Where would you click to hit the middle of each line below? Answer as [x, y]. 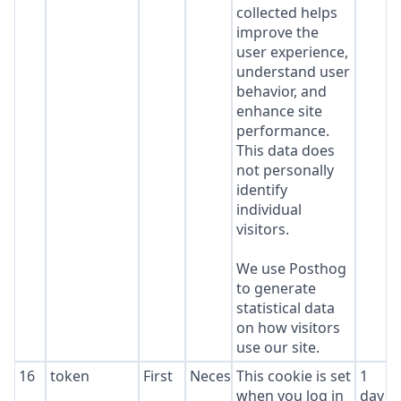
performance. [282, 131]
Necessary [224, 376]
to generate [276, 288]
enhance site [279, 111]
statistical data [285, 308]
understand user [293, 72]
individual [269, 209]
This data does [285, 150]
